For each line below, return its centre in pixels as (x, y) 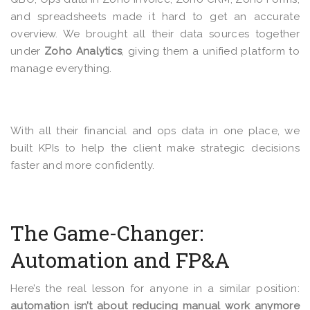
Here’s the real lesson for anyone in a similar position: (155, 289)
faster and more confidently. (83, 165)
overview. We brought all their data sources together (155, 34)
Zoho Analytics (83, 51)
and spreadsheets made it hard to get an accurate (155, 17)
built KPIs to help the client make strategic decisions (155, 148)
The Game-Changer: (107, 233)
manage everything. (63, 69)
